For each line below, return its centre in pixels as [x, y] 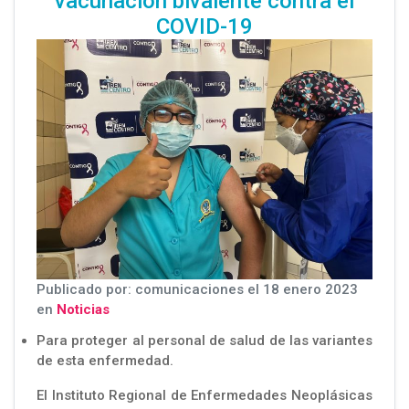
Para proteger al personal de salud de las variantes [204, 340]
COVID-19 [204, 26]
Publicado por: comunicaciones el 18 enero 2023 [197, 289]
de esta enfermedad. [105, 360]
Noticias [83, 309]
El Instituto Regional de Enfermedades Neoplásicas [204, 395]
